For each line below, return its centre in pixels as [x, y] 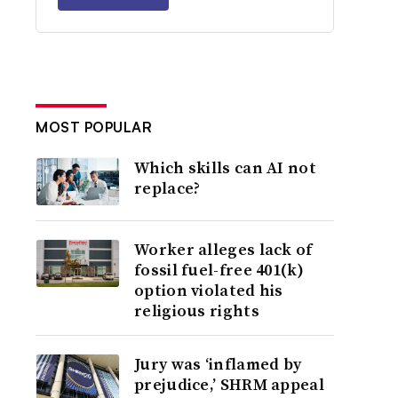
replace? [167, 188]
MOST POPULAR [94, 127]
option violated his [209, 290]
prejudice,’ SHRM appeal [229, 384]
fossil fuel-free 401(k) [219, 270]
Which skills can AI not [225, 167]
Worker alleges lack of [223, 249]
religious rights [197, 310]
